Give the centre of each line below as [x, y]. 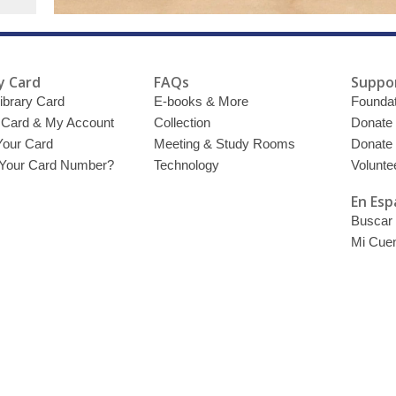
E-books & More [202, 102]
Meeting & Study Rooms [225, 144]
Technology [187, 165]
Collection [183, 123]
